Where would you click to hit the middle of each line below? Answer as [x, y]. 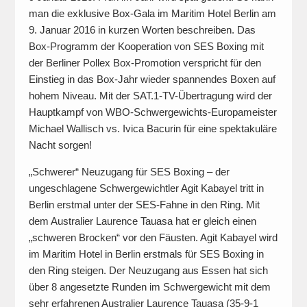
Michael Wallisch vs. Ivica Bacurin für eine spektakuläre [152, 129]
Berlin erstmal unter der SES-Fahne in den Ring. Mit [144, 205]
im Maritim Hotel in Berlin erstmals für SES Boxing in [146, 254]
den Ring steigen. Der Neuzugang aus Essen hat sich [148, 271]
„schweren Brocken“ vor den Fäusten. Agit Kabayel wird [153, 238]
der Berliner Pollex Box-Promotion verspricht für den [145, 63]
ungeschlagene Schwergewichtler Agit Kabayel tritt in [146, 188]
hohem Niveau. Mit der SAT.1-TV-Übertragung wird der [150, 96]
